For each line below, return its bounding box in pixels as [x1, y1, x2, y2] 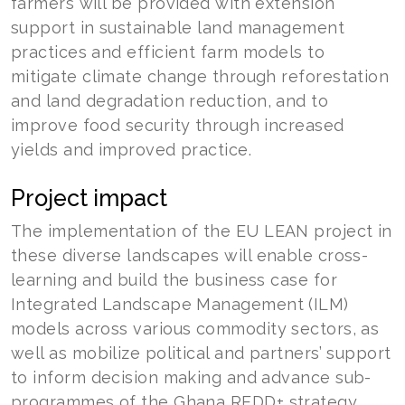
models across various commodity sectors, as [11, 318, 380, 338]
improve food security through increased [11, 115, 344, 135]
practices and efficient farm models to [11, 42, 325, 61]
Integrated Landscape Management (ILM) [11, 294, 349, 314]
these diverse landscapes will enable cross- [11, 245, 369, 265]
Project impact [11, 184, 167, 212]
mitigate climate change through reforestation [11, 66, 390, 86]
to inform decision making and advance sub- [11, 367, 372, 387]
